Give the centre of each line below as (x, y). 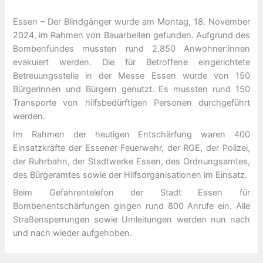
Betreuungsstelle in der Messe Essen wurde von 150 (131, 76)
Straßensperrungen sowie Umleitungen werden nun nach (131, 219)
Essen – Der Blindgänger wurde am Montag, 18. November (131, 22)
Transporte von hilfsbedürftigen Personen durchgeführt (131, 103)
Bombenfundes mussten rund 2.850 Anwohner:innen (131, 49)
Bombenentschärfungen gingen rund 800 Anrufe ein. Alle (131, 206)
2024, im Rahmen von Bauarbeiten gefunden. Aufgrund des (131, 36)
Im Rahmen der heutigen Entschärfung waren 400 (131, 134)
